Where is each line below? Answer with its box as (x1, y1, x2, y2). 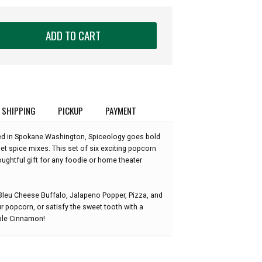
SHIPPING (1, 104, 36, 117)
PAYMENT (105, 104, 137, 117)
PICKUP (58, 104, 84, 117)
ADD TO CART (45, 26, 101, 44)
